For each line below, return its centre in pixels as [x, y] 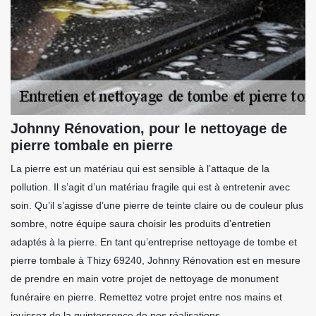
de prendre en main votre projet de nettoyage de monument [145, 279]
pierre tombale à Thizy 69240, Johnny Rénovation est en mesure [156, 261]
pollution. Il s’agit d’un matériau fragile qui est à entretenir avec [150, 187]
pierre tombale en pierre [92, 146]
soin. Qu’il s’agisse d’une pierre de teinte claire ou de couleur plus [157, 206]
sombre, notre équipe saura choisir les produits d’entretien [141, 224]
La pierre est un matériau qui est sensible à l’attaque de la [140, 169]
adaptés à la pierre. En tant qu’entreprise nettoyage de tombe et [154, 242]
